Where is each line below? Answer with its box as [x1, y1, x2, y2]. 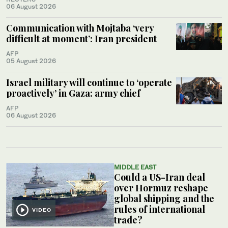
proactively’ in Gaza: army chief [6, 87, 140, 99]
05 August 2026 [6, 56, 56, 65]
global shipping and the [114, 192, 214, 205]
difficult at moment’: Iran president [6, 32, 157, 45]
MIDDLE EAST [114, 163, 156, 171]
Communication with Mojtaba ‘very [6, 21, 154, 34]
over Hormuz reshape [114, 181, 208, 194]
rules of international [114, 203, 205, 215]
